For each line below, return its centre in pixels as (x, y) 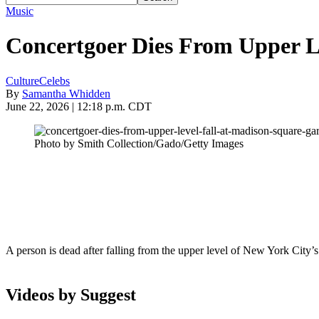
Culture (22, 80)
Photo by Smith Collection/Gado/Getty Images (139, 143)
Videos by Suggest (71, 294)
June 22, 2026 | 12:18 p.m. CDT (79, 106)
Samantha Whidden (66, 93)
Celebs (54, 80)
